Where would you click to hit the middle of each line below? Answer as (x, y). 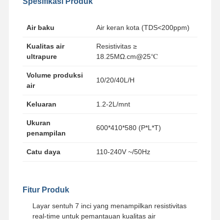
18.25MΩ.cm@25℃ (127, 56)
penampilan (46, 133)
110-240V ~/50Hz (123, 151)
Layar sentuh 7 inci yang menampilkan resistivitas (109, 206)
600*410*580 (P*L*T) (128, 127)
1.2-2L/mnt (113, 104)
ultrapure (41, 56)
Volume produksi (55, 75)
